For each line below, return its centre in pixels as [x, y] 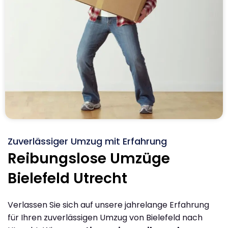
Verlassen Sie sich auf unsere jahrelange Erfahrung [108, 205]
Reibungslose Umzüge [89, 158]
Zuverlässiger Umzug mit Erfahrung [87, 141]
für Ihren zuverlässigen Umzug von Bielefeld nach [105, 217]
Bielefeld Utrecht [67, 178]
